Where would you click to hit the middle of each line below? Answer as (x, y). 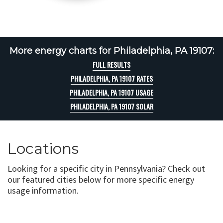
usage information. (43, 190)
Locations (43, 149)
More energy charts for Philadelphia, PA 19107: (111, 51)
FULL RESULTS (111, 64)
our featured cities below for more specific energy (101, 179)
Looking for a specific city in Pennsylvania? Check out (106, 168)
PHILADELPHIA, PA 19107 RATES (111, 78)
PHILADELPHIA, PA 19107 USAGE (111, 92)
